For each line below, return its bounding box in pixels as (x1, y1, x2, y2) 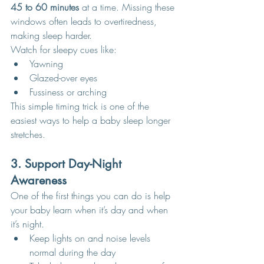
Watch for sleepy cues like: (11, 43, 117, 56)
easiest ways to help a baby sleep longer (11, 114, 173, 127)
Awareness (11, 173, 67, 188)
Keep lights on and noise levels (29, 232, 153, 245)
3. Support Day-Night (11, 156, 125, 171)
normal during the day (29, 246, 115, 259)
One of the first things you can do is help (11, 189, 173, 202)
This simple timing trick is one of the (11, 100, 152, 113)
